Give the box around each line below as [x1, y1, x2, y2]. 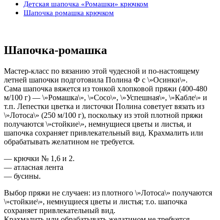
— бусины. [4, 171, 41, 180]
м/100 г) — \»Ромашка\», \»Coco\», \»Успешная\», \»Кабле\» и [4, 93, 207, 102]
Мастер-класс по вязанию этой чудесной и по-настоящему [4, 66, 199, 75]
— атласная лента [4, 163, 63, 171]
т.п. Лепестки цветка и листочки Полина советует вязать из [4, 102, 204, 110]
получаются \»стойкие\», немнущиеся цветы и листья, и [4, 119, 192, 128]
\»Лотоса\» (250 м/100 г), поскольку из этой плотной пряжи [4, 110, 203, 119]
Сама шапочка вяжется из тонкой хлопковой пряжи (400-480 [4, 84, 207, 93]
